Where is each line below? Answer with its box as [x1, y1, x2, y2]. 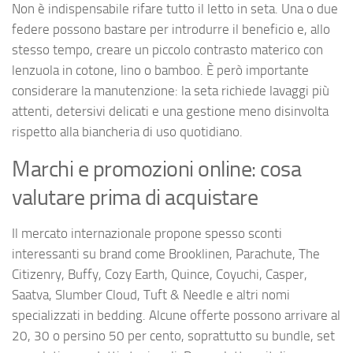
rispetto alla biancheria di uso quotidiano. [12, 123, 243, 139]
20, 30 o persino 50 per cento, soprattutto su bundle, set [12, 327, 335, 344]
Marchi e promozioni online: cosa [12, 155, 301, 182]
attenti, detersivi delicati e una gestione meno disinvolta [12, 102, 329, 119]
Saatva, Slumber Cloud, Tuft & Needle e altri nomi [12, 286, 290, 303]
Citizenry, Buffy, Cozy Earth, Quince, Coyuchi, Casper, [12, 266, 307, 282]
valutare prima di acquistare [12, 184, 258, 210]
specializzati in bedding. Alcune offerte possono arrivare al [12, 307, 340, 323]
